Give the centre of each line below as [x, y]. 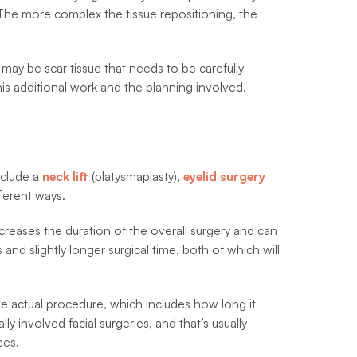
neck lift [65, 177]
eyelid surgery [224, 177]
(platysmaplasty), [135, 177]
